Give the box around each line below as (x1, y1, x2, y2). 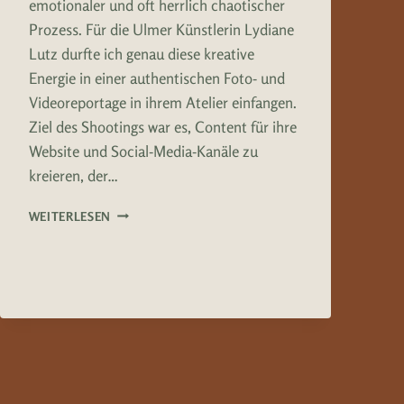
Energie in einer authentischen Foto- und (28, 68, 285, 87)
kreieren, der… (28, 165, 118, 185)
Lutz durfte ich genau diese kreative (28, 43, 254, 63)
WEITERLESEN (28, 208, 111, 224)
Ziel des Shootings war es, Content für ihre (28, 116, 297, 136)
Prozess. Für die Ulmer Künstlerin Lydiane (28, 19, 294, 39)
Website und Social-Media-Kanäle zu (28, 141, 258, 161)
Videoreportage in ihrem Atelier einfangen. (28, 92, 297, 112)
